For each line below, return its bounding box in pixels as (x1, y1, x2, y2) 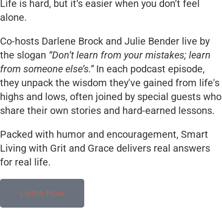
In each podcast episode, (94, 63, 205, 75)
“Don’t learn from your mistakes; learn (49, 49, 211, 61)
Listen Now (20, 188, 64, 199)
